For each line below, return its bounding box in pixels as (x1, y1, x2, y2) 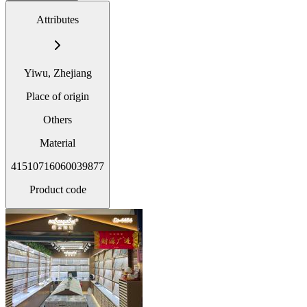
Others (43, 113, 72, 125)
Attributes (36, 13, 79, 25)
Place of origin (26, 90, 89, 102)
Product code (29, 183, 86, 195)
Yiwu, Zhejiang (23, 66, 92, 79)
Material (40, 136, 75, 149)
